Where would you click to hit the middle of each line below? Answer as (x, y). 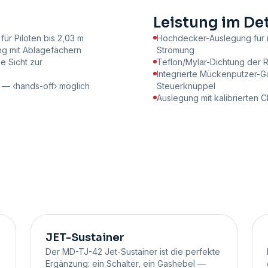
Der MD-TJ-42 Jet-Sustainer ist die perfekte (133, 252)
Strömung (176, 50)
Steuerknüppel (186, 86)
